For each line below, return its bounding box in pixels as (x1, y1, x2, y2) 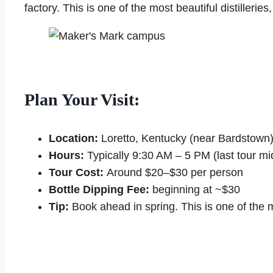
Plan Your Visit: (24, 90, 140, 110)
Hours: (49, 149, 84, 162)
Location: (49, 132, 98, 145)
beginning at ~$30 (149, 183, 240, 196)
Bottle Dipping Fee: (49, 183, 149, 196)
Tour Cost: (49, 166, 104, 179)
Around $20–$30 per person (104, 166, 243, 179)
